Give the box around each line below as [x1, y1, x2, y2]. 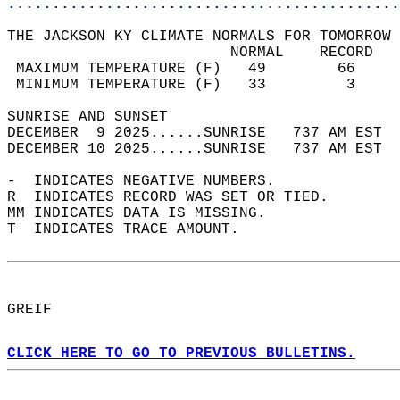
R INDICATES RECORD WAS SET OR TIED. [7, 189, 346, 205]
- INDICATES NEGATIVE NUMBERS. [7, 173, 293, 189]
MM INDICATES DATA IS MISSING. [7, 205, 284, 221]
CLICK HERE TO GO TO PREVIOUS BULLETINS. [7, 346, 355, 362]
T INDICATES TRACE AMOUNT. [7, 221, 257, 237]
